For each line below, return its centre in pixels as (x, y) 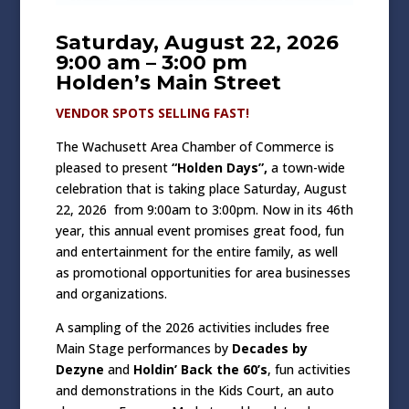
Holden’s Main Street (168, 83)
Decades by (269, 349)
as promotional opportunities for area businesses (203, 273)
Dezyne (79, 370)
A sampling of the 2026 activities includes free (192, 328)
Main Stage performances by (143, 349)
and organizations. (111, 294)
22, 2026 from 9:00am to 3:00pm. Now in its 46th (204, 210)
